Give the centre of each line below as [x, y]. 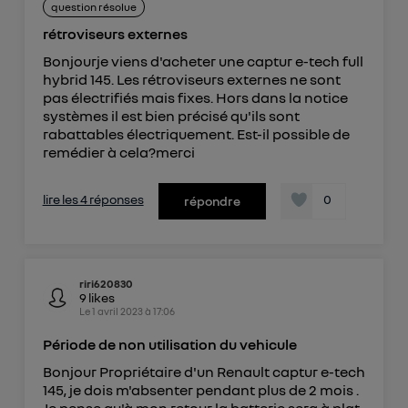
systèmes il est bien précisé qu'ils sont [171, 116]
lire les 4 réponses [93, 199]
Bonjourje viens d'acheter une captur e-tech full [203, 61]
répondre [212, 201]
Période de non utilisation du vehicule [169, 345]
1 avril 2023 [117, 311]
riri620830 [106, 284]
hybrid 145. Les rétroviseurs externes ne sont [191, 80]
